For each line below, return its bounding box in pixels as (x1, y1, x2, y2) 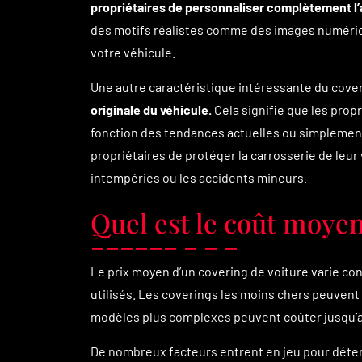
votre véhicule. (90, 44, 175, 60)
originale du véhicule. (90, 102, 212, 117)
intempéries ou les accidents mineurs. (90, 170, 307, 185)
